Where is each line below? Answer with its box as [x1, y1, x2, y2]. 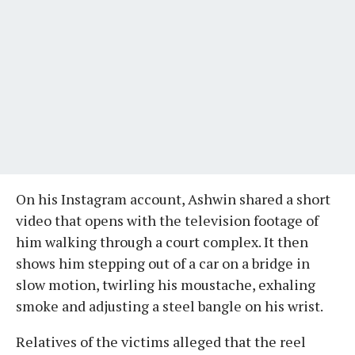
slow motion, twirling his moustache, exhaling [16, 274, 315, 294]
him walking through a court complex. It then [16, 231, 308, 251]
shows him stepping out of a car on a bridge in [16, 253, 310, 273]
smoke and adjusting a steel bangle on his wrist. [16, 296, 323, 315]
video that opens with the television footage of [16, 210, 319, 230]
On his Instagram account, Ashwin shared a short [16, 189, 330, 208]
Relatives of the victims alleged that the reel [16, 331, 306, 351]
